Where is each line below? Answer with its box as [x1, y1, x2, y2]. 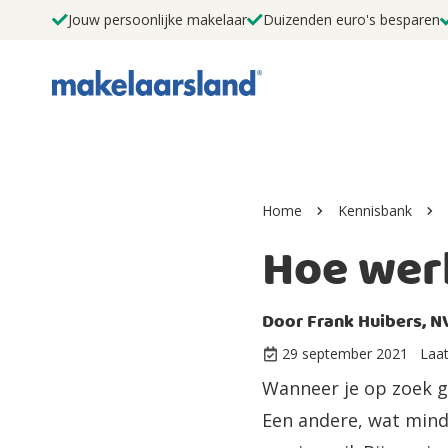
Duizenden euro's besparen [263, 10, 440, 29]
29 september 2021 [282, 344, 408, 363]
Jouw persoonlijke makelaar [68, 10, 247, 29]
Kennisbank [338, 201, 412, 220]
